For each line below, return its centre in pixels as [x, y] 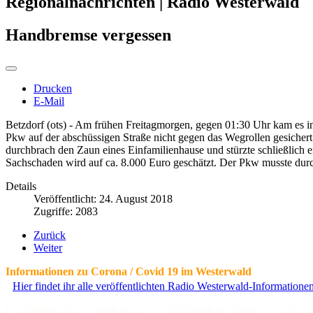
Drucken [53, 88]
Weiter [48, 247]
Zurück [50, 235]
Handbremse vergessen [88, 35]
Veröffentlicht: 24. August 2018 [103, 198]
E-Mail [49, 101]
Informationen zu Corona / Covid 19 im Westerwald [129, 271]
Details [21, 186]
